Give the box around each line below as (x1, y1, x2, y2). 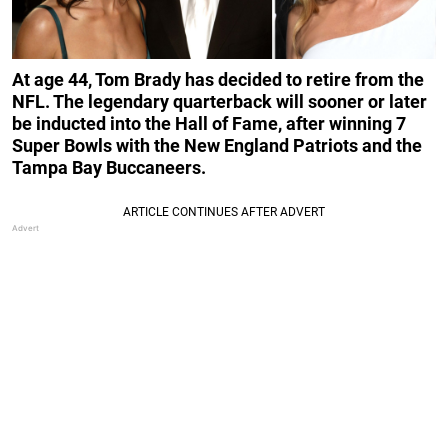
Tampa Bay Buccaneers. (12, 156, 206, 178)
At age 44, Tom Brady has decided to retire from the (12, 68, 424, 90)
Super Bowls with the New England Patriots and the (12, 134, 422, 156)
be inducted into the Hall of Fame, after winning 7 (12, 112, 406, 134)
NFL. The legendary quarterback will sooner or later (12, 90, 427, 112)
